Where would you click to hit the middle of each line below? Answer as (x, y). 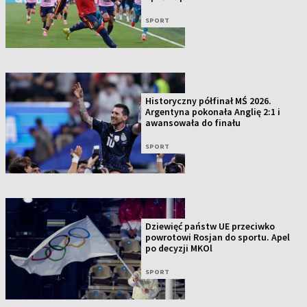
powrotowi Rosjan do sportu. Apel (218, 237)
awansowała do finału (193, 122)
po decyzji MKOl (179, 248)
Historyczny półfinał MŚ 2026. (209, 100)
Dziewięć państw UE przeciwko (210, 226)
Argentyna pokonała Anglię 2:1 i (213, 111)
